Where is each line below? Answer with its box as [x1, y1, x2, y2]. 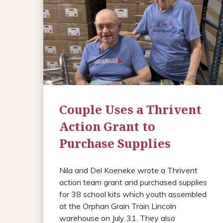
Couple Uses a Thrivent [59, 101, 202, 117]
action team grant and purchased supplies [59, 177, 207, 187]
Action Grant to [59, 117, 155, 134]
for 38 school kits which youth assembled [59, 189, 207, 199]
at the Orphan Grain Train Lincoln [59, 201, 176, 211]
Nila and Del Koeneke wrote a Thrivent [59, 165, 198, 175]
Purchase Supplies [59, 134, 171, 151]
